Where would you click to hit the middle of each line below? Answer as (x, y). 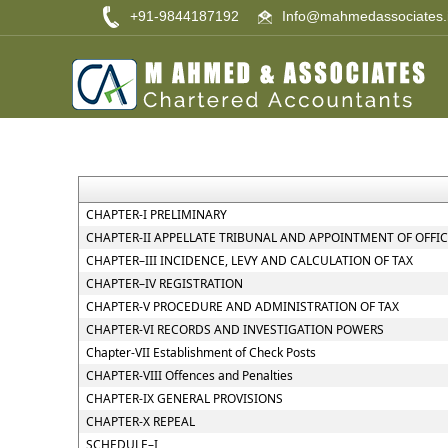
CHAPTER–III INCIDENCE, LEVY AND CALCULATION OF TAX (249, 260)
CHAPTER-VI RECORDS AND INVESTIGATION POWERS (234, 329)
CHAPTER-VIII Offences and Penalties (189, 375)
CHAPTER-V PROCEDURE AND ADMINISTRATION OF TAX (242, 306)
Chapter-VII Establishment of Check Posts (200, 352)
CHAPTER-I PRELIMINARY (156, 214)
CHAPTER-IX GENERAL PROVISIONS (184, 398)
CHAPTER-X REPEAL (140, 421)
